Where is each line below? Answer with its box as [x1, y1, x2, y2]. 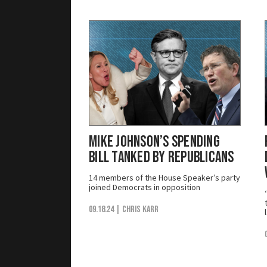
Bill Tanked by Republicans [89, 148, 234, 167]
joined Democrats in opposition [89, 181, 200, 193]
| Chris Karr [116, 203, 159, 215]
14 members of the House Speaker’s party [89, 172, 240, 183]
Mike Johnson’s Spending [89, 132, 220, 151]
